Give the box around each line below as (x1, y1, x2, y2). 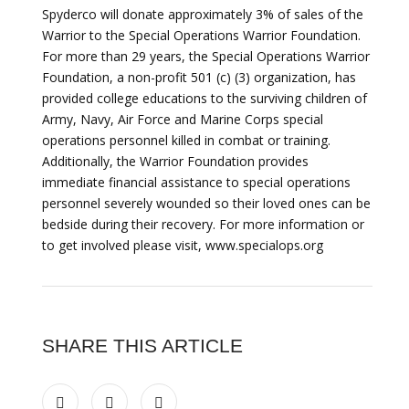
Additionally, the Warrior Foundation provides (42, 152, 309, 170)
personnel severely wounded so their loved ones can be (42, 194, 371, 212)
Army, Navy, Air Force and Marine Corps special (42, 110, 323, 128)
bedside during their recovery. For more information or (42, 215, 364, 233)
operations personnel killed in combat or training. (42, 131, 330, 149)
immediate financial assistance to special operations (42, 173, 351, 191)
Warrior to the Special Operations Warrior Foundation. (42, 26, 361, 44)
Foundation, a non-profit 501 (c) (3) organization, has (42, 68, 356, 86)
